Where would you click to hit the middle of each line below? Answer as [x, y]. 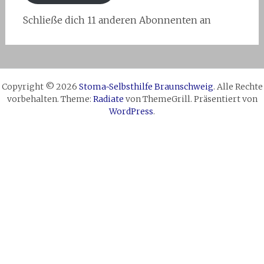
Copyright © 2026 [40, 87]
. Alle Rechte [238, 87]
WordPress [131, 112]
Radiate [108, 99]
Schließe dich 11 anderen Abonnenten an [117, 20]
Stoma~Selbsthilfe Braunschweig [146, 87]
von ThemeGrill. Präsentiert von [190, 99]
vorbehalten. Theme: [50, 99]
